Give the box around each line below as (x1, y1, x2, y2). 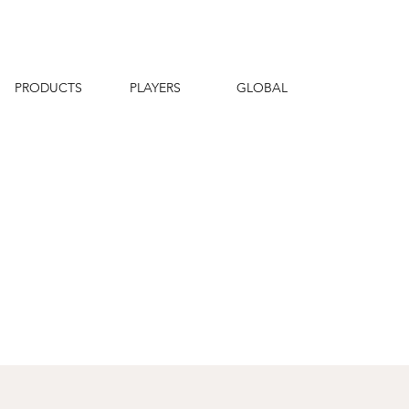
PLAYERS (129, 79, 181, 96)
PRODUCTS (14, 79, 82, 96)
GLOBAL (236, 79, 288, 96)
